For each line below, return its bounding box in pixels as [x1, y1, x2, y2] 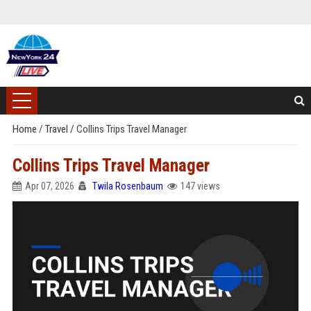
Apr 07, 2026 [24, 180, 74, 192]
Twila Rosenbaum [92, 180, 163, 192]
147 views [180, 180, 220, 192]
